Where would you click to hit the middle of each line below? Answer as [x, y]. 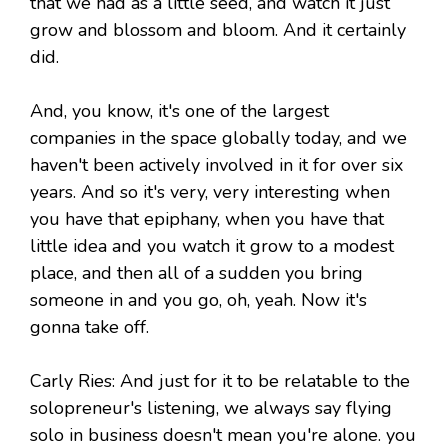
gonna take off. [89, 327]
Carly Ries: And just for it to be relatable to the [220, 381]
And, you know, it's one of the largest [179, 111]
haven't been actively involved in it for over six [216, 165]
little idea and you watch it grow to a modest [212, 246]
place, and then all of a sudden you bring [196, 273]
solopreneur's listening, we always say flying [211, 408]
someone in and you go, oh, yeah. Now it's [198, 300]
